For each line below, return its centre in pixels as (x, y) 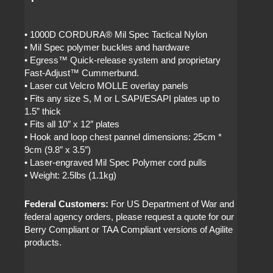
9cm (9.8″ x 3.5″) (58, 150)
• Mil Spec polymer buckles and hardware (107, 48)
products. (43, 242)
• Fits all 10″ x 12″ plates (72, 125)
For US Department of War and (172, 204)
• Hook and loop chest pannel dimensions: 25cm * (123, 137)
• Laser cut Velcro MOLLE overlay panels (107, 86)
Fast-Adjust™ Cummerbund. (82, 73)
